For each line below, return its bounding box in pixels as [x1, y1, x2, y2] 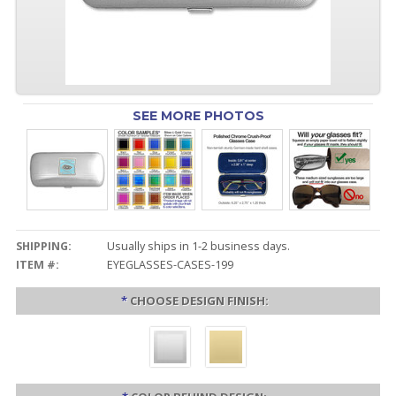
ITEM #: [15, 257, 59, 272]
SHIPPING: [15, 239, 72, 254]
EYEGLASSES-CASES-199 [106, 257, 233, 272]
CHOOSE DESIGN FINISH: [129, 293, 269, 308]
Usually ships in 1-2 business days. [106, 239, 290, 254]
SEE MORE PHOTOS [132, 108, 264, 124]
